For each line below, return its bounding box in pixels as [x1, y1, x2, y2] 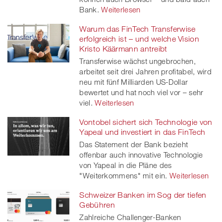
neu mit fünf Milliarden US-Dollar [79, 77, 188, 86]
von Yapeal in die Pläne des [79, 160, 172, 169]
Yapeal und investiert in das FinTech [79, 127, 206, 136]
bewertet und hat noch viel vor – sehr [79, 87, 204, 97]
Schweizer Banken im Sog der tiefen [79, 190, 207, 199]
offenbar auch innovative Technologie [79, 150, 203, 159]
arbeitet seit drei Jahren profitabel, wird [79, 66, 212, 76]
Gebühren [79, 200, 115, 209]
